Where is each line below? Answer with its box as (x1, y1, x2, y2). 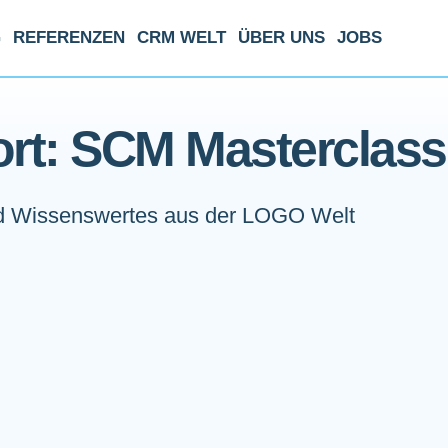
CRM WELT (136, 28, 226, 47)
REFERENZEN (12, 28, 125, 47)
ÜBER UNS (237, 28, 325, 47)
